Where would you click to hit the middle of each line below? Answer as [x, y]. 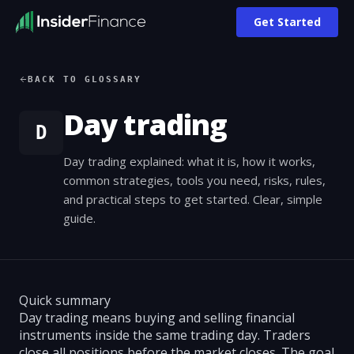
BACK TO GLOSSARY [85, 79]
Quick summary [65, 300]
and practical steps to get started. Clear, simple [193, 199]
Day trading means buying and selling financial [157, 318]
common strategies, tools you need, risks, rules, [194, 180]
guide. [79, 218]
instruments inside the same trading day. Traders [165, 335]
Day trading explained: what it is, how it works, [189, 161]
